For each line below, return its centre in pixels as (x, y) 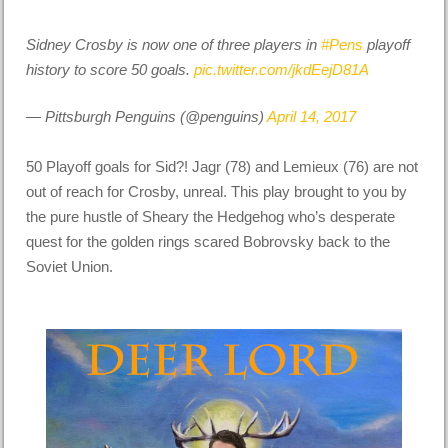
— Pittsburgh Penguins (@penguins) (147, 117)
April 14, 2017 (312, 117)
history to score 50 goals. (110, 69)
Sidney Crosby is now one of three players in (174, 44)
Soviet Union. (70, 267)
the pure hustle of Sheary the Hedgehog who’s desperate (211, 217)
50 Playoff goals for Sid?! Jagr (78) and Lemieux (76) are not (222, 167)
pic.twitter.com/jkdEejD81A (282, 69)
